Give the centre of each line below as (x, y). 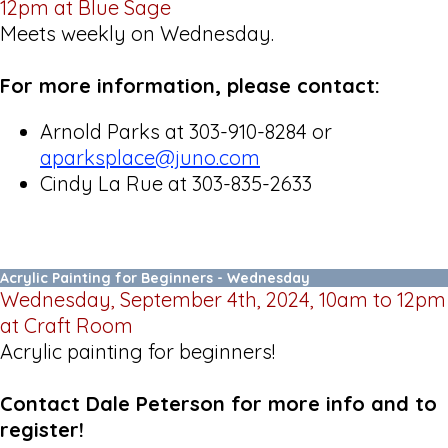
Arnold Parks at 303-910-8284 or (186, 131)
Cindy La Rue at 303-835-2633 (176, 183)
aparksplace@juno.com (150, 157)
